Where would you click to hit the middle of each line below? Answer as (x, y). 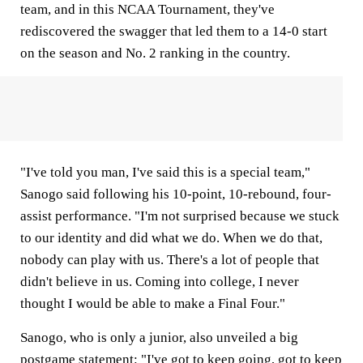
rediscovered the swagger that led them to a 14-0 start (174, 31)
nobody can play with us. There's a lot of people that (170, 260)
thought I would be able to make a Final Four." (154, 303)
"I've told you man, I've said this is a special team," (165, 172)
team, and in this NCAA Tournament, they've (147, 9)
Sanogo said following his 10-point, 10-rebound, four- (176, 194)
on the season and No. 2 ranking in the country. (157, 53)
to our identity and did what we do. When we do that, (171, 238)
